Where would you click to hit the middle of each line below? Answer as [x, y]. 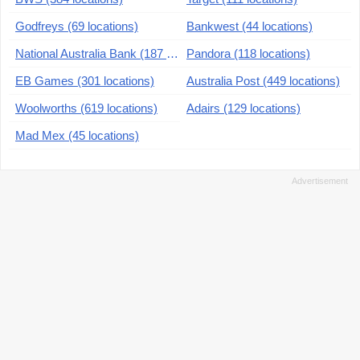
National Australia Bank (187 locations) [172, 54]
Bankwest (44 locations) [250, 27]
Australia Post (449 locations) [263, 81]
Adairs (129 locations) [243, 108]
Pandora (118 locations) [248, 54]
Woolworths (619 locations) [86, 108]
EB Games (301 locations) [85, 81]
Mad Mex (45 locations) [77, 136]
